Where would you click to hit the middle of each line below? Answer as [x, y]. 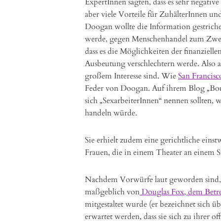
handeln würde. [111, 113]
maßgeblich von [112, 192]
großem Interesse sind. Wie [131, 76]
